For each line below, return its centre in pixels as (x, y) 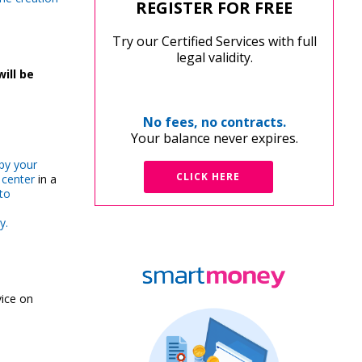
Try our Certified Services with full (214, 41)
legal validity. (214, 57)
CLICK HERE (208, 177)
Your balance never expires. (214, 138)
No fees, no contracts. (214, 122)
